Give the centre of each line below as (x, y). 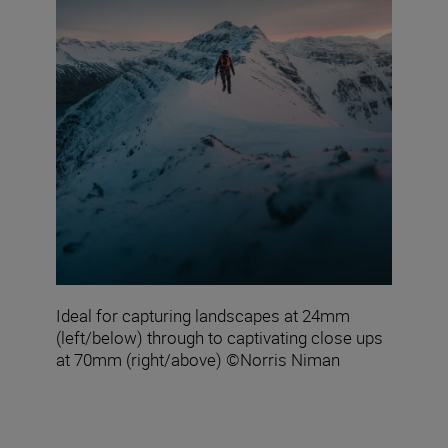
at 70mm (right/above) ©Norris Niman (198, 360)
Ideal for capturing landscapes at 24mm (203, 316)
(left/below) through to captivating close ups (219, 338)
